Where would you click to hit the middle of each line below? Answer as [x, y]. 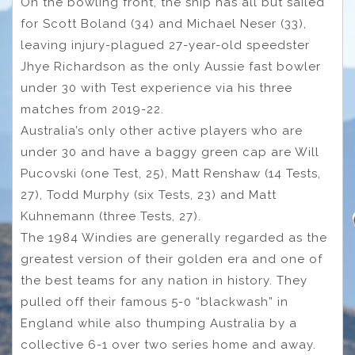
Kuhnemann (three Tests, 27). [111, 216]
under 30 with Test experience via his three [157, 88]
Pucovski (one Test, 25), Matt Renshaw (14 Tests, [171, 173]
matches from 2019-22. [94, 109]
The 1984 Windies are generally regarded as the [174, 237]
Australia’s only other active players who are [162, 130]
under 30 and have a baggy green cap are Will [170, 152]
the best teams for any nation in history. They [164, 280]
